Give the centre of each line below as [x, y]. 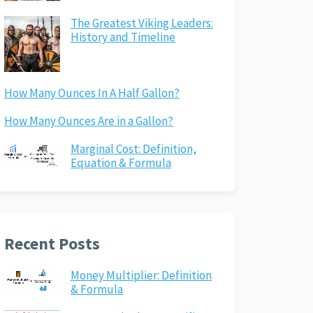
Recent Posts [52, 243]
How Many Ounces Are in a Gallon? [89, 121]
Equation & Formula [121, 163]
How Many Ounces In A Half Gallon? [92, 93]
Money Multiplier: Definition [141, 275]
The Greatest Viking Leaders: [142, 23]
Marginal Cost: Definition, [133, 149]
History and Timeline [123, 37]
